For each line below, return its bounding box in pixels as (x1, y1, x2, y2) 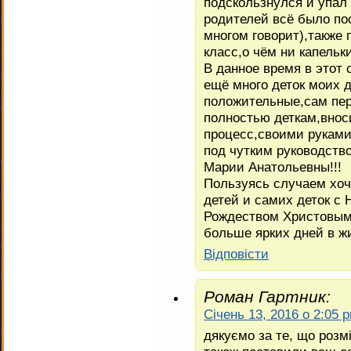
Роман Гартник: (204, 287, 331, 306)
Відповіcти (204, 245, 269, 262)
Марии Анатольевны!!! (204, 158, 342, 175)
